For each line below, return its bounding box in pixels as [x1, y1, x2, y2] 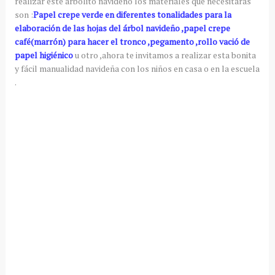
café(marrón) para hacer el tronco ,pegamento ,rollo [14, 35, 219, 47]
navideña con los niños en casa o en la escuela [83, 62, 260, 74]
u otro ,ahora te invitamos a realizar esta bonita [74, 48, 256, 61]
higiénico [39, 48, 73, 61]
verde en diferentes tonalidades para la [79, 8, 231, 20]
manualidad [39, 62, 83, 74]
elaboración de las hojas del [14, 21, 123, 34]
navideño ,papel [143, 21, 208, 34]
